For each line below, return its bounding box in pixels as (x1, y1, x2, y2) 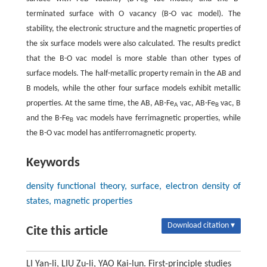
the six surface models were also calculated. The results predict (26, 39, 241, 48)
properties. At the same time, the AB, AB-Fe (26, 98, 175, 108)
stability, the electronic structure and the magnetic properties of (26, 24, 241, 33)
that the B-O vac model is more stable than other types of (26, 54, 241, 63)
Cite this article (26, 224, 108, 238)
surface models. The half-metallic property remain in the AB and (26, 69, 241, 78)
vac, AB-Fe (178, 98, 215, 108)
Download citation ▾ (167, 221, 235, 230)
